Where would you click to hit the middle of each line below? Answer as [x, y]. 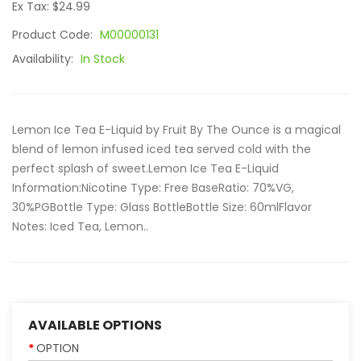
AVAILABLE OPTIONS [95, 325]
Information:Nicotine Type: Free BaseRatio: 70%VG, [153, 188]
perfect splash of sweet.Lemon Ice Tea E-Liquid [145, 168]
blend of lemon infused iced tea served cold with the [162, 149]
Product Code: [54, 35]
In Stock [103, 59]
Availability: [44, 59]
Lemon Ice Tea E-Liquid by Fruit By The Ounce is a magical [176, 130]
